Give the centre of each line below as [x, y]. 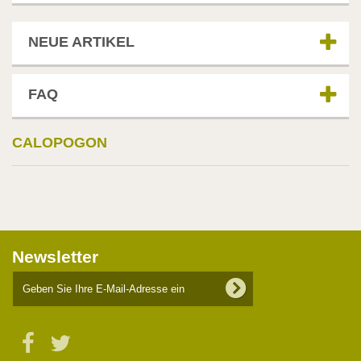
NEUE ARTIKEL [81, 42]
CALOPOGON [62, 143]
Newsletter [55, 257]
